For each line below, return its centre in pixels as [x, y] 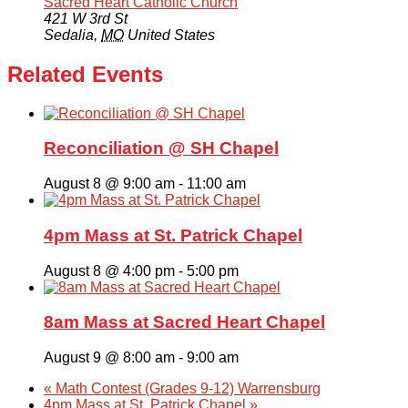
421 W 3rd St [86, 18]
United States [171, 35]
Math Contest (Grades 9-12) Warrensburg [186, 388]
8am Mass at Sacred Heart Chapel [184, 322]
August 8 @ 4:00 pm [109, 270]
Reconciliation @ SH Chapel [161, 148]
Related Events [85, 74]
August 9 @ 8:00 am [109, 357]
